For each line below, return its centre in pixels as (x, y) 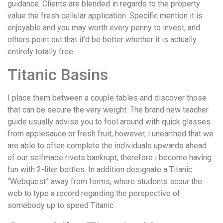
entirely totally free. (41, 52)
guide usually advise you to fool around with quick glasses (109, 121)
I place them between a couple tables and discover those (107, 98)
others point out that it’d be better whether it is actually (102, 40)
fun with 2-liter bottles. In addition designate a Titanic (100, 169)
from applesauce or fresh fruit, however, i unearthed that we (111, 133)
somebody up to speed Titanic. (61, 205)
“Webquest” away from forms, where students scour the (105, 181)
